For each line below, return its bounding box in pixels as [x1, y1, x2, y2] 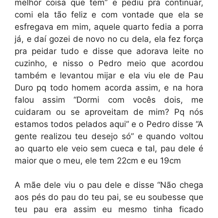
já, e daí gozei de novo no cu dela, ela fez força [15, 34, 203, 44]
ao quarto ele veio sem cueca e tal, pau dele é [15, 143, 203, 153]
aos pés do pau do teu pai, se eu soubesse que [15, 192, 203, 202]
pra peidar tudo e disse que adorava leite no [15, 46, 203, 56]
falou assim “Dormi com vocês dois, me [15, 94, 203, 105]
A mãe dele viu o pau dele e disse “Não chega [15, 180, 203, 190]
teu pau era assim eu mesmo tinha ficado [15, 204, 203, 214]
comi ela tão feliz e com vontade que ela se [15, 9, 203, 19]
